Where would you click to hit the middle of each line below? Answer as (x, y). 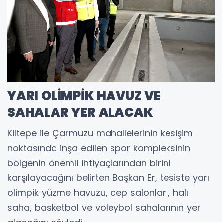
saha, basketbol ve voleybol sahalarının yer (104, 208)
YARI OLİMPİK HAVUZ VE (84, 96)
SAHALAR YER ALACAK (80, 113)
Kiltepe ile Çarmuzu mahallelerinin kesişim (100, 133)
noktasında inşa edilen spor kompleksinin (99, 148)
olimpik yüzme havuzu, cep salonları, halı (98, 193)
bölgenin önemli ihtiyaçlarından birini (89, 163)
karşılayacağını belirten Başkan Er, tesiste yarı (108, 178)
